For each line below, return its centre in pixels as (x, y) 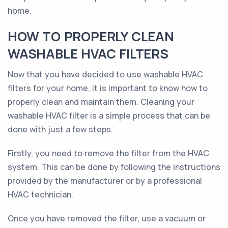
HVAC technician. (40, 194)
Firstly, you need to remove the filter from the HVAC (108, 153)
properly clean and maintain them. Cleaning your (101, 102)
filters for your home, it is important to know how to (108, 88)
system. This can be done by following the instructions (114, 167)
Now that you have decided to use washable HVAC (105, 74)
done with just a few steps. (60, 129)
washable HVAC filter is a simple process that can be (109, 116)
